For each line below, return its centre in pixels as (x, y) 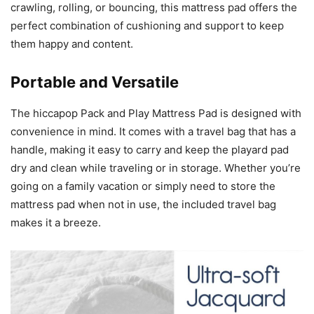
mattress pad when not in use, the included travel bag (143, 205)
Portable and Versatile (95, 82)
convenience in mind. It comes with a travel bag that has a (153, 132)
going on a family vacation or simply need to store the (143, 186)
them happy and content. (72, 44)
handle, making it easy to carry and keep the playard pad (150, 150)
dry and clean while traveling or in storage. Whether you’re (156, 168)
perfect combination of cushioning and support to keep (147, 26)
